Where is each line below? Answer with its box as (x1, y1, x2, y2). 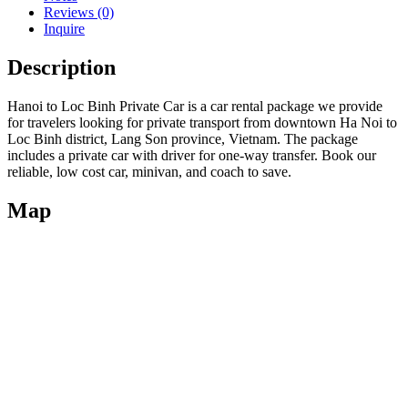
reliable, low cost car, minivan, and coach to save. (7, 163, 291, 179)
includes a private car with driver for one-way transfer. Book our (7, 147, 376, 163)
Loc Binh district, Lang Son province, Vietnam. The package (7, 130, 358, 147)
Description (7, 55, 116, 79)
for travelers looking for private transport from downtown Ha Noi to (7, 114, 397, 130)
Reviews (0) (44, 4, 114, 20)
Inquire (44, 20, 85, 36)
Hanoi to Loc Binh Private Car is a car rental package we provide (7, 97, 382, 114)
